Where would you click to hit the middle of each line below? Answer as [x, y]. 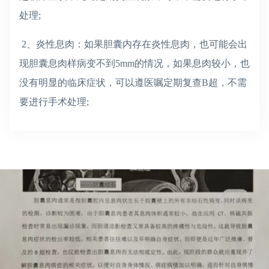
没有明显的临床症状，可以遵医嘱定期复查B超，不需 [133, 83]
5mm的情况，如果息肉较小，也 [183, 63]
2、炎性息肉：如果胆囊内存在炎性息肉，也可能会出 [133, 44]
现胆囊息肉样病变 [58, 63]
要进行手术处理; [54, 102]
